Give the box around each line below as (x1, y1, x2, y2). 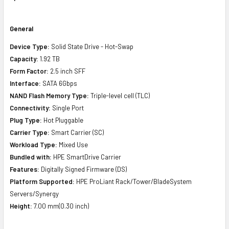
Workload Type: (10, 140, 57, 149)
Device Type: (10, 42, 50, 51)
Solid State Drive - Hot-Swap (50, 42, 133, 51)
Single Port (51, 103, 84, 112)
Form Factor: (10, 66, 49, 75)
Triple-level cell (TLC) (89, 91, 150, 100)
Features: (10, 165, 39, 173)
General (10, 24, 33, 33)
